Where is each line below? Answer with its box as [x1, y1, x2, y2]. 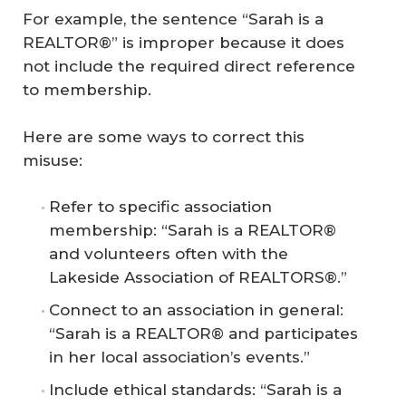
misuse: [23, 150, 82, 169]
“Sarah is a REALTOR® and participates [49, 324, 358, 343]
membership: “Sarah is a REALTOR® [49, 221, 336, 240]
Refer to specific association [49, 198, 272, 217]
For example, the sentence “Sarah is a [23, 10, 324, 29]
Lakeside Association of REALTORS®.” [49, 268, 347, 287]
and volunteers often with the [49, 245, 288, 264]
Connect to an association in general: [49, 301, 343, 320]
